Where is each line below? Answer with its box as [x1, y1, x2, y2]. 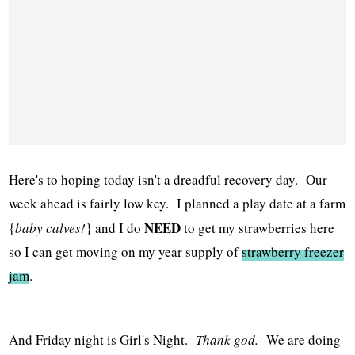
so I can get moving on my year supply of [9, 242, 242, 261]
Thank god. [196, 330, 259, 349]
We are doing [258, 330, 342, 349]
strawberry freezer [242, 242, 345, 261]
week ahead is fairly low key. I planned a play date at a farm [9, 194, 346, 213]
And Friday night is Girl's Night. [9, 330, 197, 349]
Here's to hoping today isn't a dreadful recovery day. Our [9, 170, 328, 189]
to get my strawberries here [184, 219, 335, 238]
